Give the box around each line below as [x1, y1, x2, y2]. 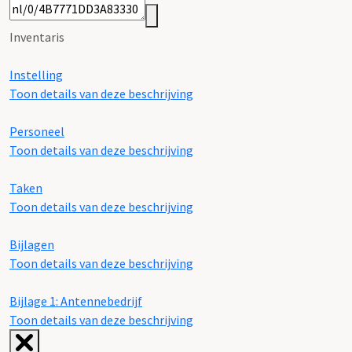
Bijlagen [9, 236, 54, 252]
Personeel [9, 123, 64, 139]
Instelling [9, 66, 63, 82]
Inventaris [9, 28, 64, 45]
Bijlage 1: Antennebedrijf [9, 292, 142, 309]
